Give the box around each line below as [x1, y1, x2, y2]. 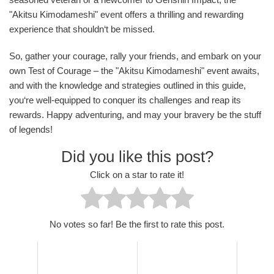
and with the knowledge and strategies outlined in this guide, [9, 80, 246, 91]
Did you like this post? [61, 147, 213, 166]
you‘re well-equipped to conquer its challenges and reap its [9, 94, 241, 105]
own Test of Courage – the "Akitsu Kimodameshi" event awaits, [9, 65, 259, 76]
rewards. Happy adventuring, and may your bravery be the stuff [9, 109, 261, 120]
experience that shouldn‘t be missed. [9, 23, 155, 34]
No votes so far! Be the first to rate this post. [50, 218, 224, 229]
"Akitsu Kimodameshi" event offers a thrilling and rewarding [9, 9, 243, 20]
